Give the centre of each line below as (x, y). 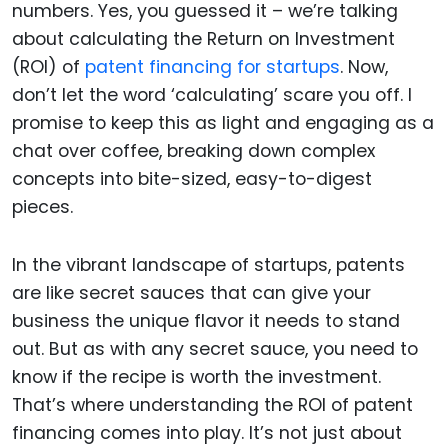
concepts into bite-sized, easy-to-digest (192, 178)
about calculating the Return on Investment (203, 38)
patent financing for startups (212, 66)
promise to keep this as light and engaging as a (223, 122)
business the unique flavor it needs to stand (206, 321)
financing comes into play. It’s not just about (207, 433)
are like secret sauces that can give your (191, 293)
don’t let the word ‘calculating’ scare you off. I (212, 94)
